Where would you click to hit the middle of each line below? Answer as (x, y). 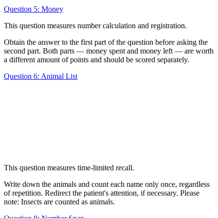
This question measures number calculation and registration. (96, 25)
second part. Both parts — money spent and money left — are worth (109, 51)
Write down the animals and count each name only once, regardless (107, 184)
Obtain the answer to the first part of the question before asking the (106, 42)
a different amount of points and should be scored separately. (98, 59)
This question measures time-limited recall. (70, 167)
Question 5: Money (34, 9)
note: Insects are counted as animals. (60, 201)
